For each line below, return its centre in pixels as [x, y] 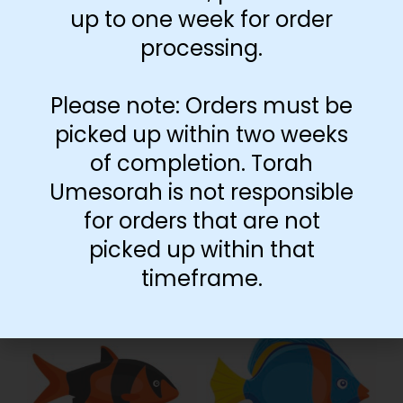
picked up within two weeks [201, 134]
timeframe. [201, 278]
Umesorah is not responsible [201, 192]
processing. [201, 48]
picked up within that [201, 249]
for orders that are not [201, 220]
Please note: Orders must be [201, 105]
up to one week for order [201, 19]
